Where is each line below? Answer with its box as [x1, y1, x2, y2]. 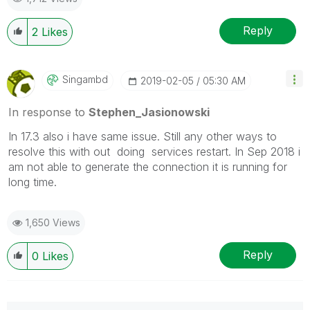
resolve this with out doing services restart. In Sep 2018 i [8, 144, 300, 158]
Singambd [62, 73, 108, 85]
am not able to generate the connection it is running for [8, 159, 287, 174]
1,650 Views [26, 216, 80, 228]
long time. [8, 174, 60, 189]
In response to [8, 104, 89, 119]
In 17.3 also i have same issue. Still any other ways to [8, 129, 277, 143]
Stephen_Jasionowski [89, 104, 210, 119]
